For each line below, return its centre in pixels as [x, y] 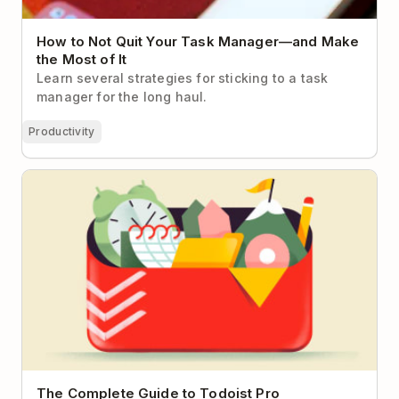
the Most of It [82, 59]
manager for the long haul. [122, 96]
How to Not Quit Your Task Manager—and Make [198, 41]
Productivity [62, 131]
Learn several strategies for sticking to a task [183, 77]
